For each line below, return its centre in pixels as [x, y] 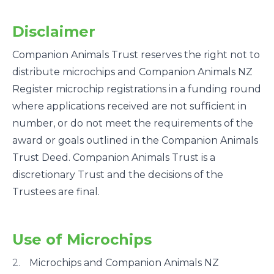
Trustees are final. [56, 192]
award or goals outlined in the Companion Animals [135, 140]
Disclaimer [54, 31]
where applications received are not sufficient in [129, 106]
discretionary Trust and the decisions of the [118, 175]
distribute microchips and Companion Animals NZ [132, 72]
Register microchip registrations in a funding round [137, 89]
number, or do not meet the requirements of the [133, 123]
